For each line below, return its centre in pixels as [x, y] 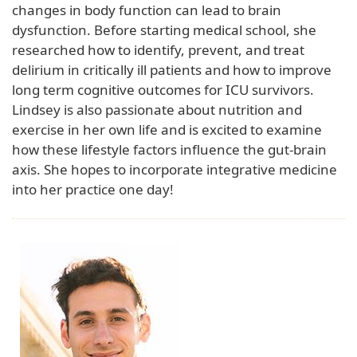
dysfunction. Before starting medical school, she [164, 29]
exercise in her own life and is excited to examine [167, 129]
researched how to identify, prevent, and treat [158, 49]
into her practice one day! [93, 189]
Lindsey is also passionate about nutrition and [157, 109]
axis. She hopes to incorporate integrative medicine [175, 169]
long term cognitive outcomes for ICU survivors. [163, 89]
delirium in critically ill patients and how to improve [172, 69]
